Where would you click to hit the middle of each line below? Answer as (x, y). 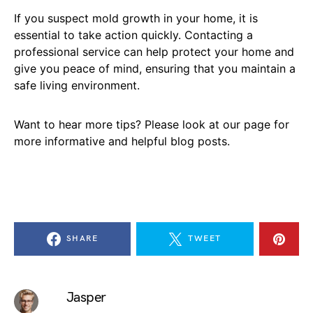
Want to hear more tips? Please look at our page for (152, 125)
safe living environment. (77, 86)
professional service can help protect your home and (154, 52)
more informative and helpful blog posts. (122, 141)
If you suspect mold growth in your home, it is (136, 19)
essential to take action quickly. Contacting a (133, 35)
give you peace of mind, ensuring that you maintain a (155, 69)
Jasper (86, 298)
